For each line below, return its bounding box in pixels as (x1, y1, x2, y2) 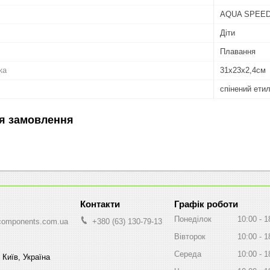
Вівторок (174, 231, 206, 241)
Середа (174, 249, 201, 259)
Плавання (220, 46, 256, 56)
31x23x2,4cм (220, 65, 266, 75)
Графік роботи (174, 198, 238, 209)
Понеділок (174, 214, 212, 224)
